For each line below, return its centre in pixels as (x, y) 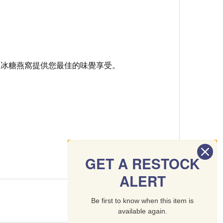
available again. (142, 211)
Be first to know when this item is (142, 201)
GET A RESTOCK (142, 164)
